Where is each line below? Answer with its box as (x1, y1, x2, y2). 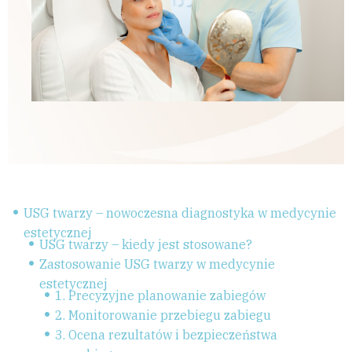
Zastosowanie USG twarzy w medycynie (39, 256, 275, 273)
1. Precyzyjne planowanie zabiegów (55, 288, 266, 304)
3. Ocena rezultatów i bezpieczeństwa (55, 327, 277, 343)
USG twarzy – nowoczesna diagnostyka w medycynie (24, 205, 336, 222)
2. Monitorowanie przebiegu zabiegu (55, 307, 271, 324)
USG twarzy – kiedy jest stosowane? (39, 236, 252, 253)
